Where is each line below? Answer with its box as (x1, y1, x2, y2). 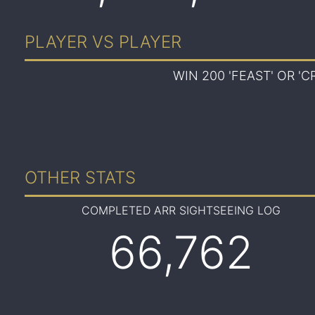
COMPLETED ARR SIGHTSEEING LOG (81, 203, 281, 217)
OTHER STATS (24, 167, 136, 188)
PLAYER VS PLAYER (24, 32, 181, 52)
